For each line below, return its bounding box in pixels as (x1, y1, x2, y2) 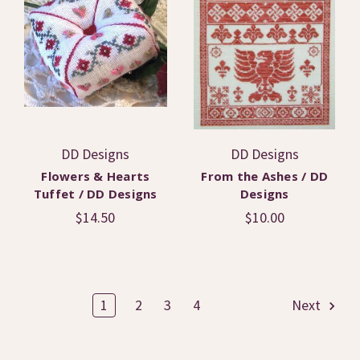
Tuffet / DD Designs (33, 186, 157, 202)
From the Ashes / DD (201, 168, 329, 185)
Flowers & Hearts (41, 168, 150, 185)
